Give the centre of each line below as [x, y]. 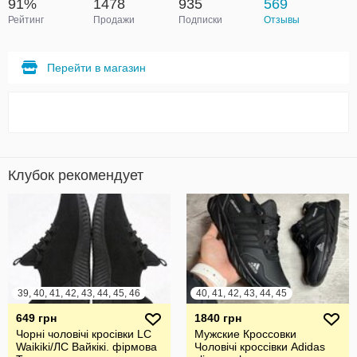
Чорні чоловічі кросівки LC [84, 334]
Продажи [114, 20]
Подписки [200, 20]
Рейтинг [26, 20]
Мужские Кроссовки [245, 334]
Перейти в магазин [96, 68]
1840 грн [218, 318]
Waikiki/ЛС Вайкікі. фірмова [86, 347]
